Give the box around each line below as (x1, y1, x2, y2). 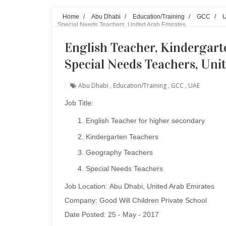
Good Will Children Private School (99, 196, 207, 204)
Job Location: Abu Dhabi (65, 182, 143, 190)
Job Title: (65, 99, 93, 107)
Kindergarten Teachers (86, 132, 158, 141)
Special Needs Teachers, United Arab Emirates (58, 21, 186, 28)
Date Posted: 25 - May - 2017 (65, 210, 159, 218)
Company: (65, 196, 99, 204)
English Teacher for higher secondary (86, 117, 205, 125)
